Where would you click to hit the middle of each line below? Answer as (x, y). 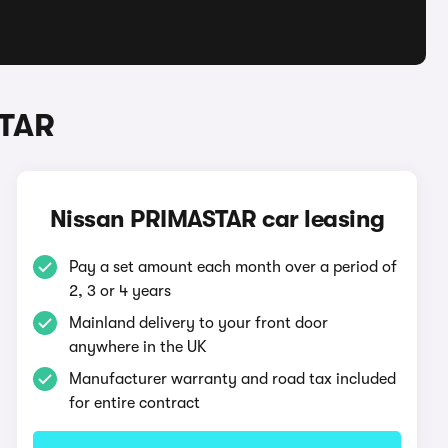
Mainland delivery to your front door (199, 323)
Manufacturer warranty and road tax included (233, 379)
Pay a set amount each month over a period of (233, 267)
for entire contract (135, 403)
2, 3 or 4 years (120, 291)
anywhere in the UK (138, 347)
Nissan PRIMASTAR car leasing (217, 219)
